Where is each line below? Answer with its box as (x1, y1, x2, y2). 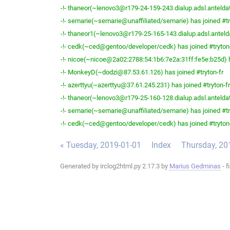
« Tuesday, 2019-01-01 (60, 140, 141, 150)
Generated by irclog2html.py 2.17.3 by (60, 162, 169, 170)
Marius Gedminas (169, 162, 221, 170)
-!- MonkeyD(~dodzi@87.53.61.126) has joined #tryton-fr (61, 68, 223, 76)
